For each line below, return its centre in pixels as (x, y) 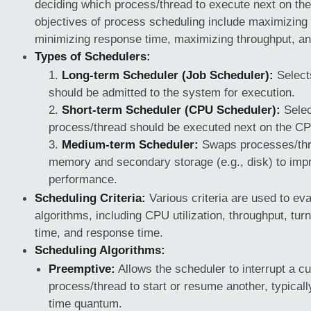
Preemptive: (82, 269)
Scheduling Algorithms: (100, 250)
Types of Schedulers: (93, 56)
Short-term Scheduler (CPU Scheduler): (171, 110)
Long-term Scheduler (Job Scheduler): (168, 75)
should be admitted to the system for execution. (172, 92)
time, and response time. (99, 233)
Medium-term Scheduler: (130, 144)
